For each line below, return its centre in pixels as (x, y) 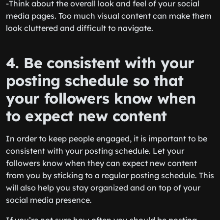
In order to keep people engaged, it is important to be (107, 138)
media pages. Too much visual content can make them (109, 16)
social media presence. (49, 200)
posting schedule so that (95, 81)
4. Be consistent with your (100, 63)
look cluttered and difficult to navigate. (80, 28)
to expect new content (86, 116)
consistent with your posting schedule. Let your (95, 151)
